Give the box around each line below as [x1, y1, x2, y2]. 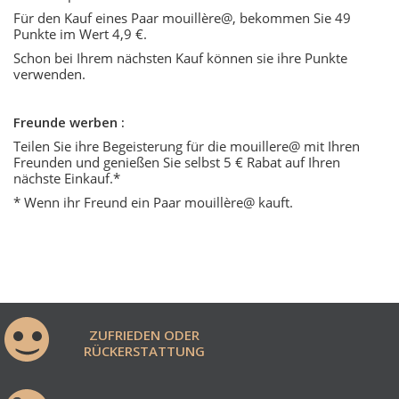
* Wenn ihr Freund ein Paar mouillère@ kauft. [13, 193, 293, 211]
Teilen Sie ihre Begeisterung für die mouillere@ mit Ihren [13, 137, 360, 155]
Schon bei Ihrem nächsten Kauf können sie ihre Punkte [13, 49, 347, 67]
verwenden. [13, 65, 85, 83]
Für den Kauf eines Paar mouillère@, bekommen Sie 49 [13, 9, 351, 27]
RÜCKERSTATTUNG [83, 342, 205, 360]
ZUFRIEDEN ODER [88, 326, 199, 344]
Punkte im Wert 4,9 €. [13, 25, 147, 43]
